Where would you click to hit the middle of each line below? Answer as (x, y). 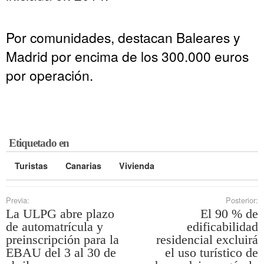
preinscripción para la (62, 239)
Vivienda (137, 165)
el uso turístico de (212, 252)
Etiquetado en (39, 143)
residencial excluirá (207, 239)
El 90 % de (229, 213)
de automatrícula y (55, 226)
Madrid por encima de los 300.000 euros (127, 56)
